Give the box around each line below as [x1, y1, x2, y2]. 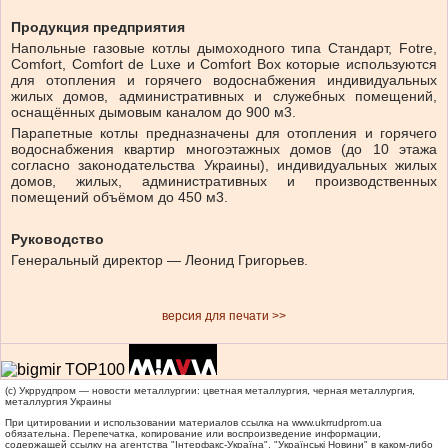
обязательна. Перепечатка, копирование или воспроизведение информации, [5, 428, 381, 440]
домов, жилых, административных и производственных [11, 173, 437, 190]
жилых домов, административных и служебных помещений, [11, 88, 437, 105]
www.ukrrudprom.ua [292, 417, 382, 429]
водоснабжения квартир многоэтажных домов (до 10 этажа [11, 141, 437, 158]
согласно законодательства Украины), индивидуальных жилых [11, 157, 437, 174]
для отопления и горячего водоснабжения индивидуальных [11, 72, 437, 89]
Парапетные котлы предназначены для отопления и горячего [11, 125, 437, 142]
